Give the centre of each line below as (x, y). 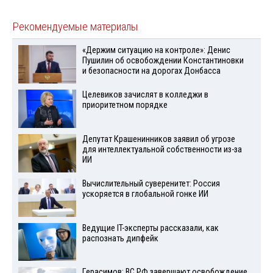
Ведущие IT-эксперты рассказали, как (150, 228)
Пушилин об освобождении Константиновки (163, 61)
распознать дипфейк (120, 238)
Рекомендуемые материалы (75, 27)
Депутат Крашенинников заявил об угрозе (158, 140)
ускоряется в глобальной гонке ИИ (145, 194)
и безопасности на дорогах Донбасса (151, 71)
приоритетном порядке (125, 105)
